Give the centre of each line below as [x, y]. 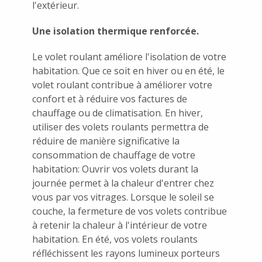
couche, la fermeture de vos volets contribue [130, 211]
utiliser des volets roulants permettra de [120, 127]
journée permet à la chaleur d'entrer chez [123, 183]
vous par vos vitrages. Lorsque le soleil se [123, 197]
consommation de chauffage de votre [114, 155]
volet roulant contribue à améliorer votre [122, 85]
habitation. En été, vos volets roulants [115, 239]
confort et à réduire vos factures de [110, 99]
